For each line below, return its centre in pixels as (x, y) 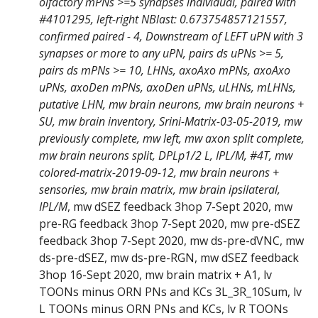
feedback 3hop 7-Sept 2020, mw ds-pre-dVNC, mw (171, 241)
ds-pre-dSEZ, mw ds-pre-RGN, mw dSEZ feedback (169, 258)
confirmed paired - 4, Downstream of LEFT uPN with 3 (171, 37)
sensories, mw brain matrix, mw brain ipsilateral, (160, 190)
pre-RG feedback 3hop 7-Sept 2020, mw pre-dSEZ (170, 224)
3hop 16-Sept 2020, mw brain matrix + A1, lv (155, 275)
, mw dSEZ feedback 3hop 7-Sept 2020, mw (180, 207)
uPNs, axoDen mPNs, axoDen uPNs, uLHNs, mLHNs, (168, 88)
